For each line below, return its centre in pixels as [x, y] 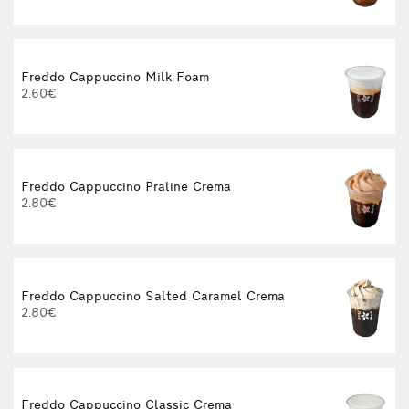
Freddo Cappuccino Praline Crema [126, 187]
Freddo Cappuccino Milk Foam [115, 79]
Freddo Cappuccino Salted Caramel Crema [153, 297]
